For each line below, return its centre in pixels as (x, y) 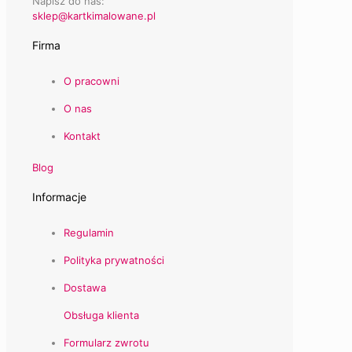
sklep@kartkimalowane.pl (94, 15)
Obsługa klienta (101, 315)
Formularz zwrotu (106, 342)
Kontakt (82, 136)
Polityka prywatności (114, 260)
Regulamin (89, 232)
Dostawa (85, 287)
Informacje (59, 197)
